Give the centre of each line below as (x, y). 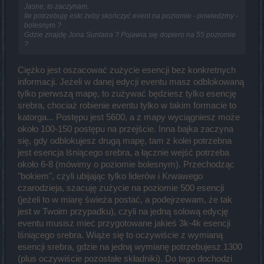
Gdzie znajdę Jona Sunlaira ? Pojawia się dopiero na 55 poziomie (130, 35)
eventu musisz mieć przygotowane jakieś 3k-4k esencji (124, 223)
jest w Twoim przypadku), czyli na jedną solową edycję (123, 211)
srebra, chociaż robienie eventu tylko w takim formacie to (127, 105)
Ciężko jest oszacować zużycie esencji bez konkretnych (127, 70)
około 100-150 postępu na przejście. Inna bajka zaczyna (126, 129)
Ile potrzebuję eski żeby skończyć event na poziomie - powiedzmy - (131, 16)
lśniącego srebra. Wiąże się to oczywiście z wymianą (120, 235)
